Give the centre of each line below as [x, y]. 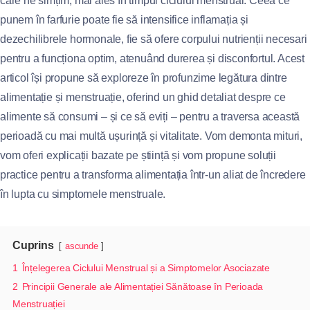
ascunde [82, 246]
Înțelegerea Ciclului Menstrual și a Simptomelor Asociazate [146, 268]
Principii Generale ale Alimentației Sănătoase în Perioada [143, 286]
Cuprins [33, 245]
